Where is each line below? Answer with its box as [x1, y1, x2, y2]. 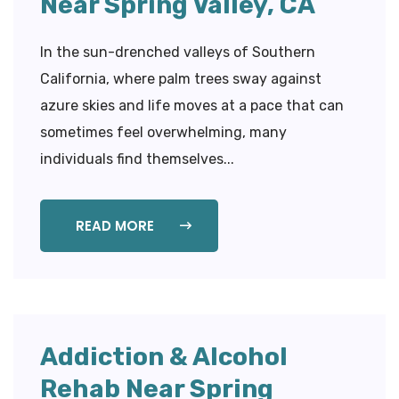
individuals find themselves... [40, 150, 234, 167]
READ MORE [76, 216, 158, 235]
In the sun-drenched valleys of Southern [40, 43, 315, 61]
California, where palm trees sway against [40, 69, 322, 87]
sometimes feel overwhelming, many [40, 123, 287, 141]
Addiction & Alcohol [40, 341, 288, 371]
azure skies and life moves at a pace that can [40, 96, 344, 114]
